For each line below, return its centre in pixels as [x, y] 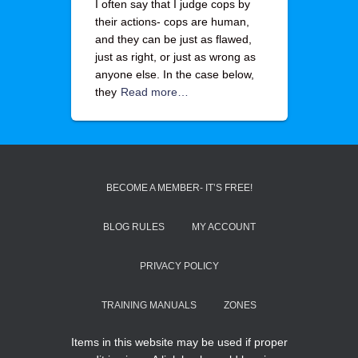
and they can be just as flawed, [173, 39]
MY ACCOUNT [223, 227]
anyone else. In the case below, [174, 74]
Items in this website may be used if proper [179, 342]
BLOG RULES [133, 227]
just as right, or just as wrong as [175, 57]
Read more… [154, 92]
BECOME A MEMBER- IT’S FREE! [179, 188]
